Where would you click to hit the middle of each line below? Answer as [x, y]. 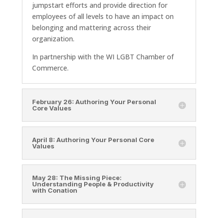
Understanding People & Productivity [93, 184]
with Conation [54, 191]
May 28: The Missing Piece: [77, 178]
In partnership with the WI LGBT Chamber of [103, 57]
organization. [53, 39]
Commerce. [50, 68]
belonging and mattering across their [91, 28]
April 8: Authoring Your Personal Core [93, 140]
